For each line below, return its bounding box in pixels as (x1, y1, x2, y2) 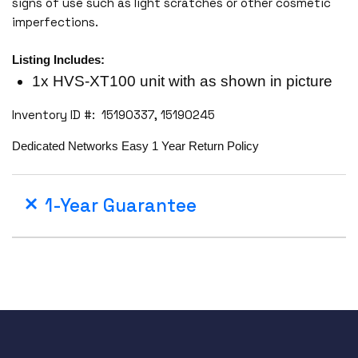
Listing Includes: (12, 52, 105, 66)
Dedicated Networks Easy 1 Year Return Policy (12, 138, 259, 153)
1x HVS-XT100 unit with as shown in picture (32, 72, 332, 89)
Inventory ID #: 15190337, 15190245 (12, 106, 215, 122)
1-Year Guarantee (45, 193, 197, 217)
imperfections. (12, 14, 101, 30)
